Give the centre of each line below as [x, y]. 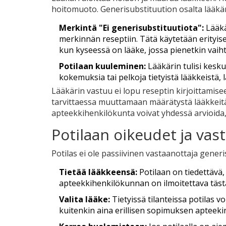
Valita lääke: [84, 200]
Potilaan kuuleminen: [102, 66]
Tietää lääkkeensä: [98, 172]
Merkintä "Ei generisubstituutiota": [131, 28]
